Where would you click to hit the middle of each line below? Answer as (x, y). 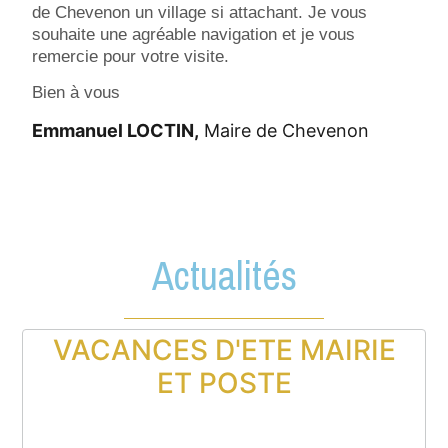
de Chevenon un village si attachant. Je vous (200, 12)
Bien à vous (76, 92)
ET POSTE (224, 383)
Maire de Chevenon (284, 130)
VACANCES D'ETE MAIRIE (224, 350)
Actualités (224, 275)
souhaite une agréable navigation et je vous (194, 34)
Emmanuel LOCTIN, (116, 130)
